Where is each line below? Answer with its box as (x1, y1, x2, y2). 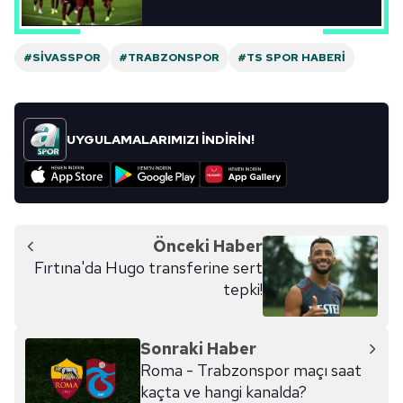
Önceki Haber (153, 236, 263, 256)
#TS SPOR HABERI (237, 50, 345, 65)
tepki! (223, 279, 263, 300)
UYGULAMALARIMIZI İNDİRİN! (67, 131, 255, 148)
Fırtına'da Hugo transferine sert (34, 257, 263, 278)
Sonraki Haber (140, 338, 256, 359)
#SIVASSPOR (23, 50, 101, 65)
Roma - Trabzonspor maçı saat (140, 360, 362, 381)
